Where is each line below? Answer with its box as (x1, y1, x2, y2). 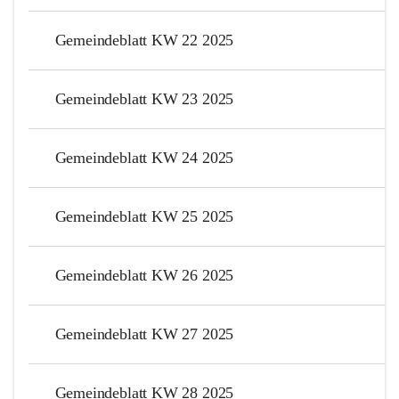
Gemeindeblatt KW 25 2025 (54, 207, 234, 225)
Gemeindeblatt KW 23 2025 (54, 89, 234, 108)
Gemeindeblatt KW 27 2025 (54, 324, 234, 343)
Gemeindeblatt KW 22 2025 (54, 30, 234, 49)
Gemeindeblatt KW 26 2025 (54, 265, 234, 284)
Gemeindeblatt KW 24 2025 (54, 148, 234, 167)
